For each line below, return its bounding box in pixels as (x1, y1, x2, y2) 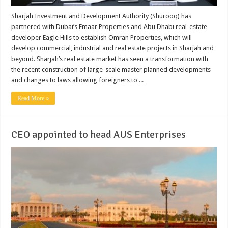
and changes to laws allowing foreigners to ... (11, 76, 144, 84)
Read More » (17, 95, 49, 102)
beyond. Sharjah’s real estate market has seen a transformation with (11, 55, 209, 63)
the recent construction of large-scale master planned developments (11, 66, 211, 74)
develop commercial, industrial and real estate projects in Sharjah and (11, 44, 214, 52)
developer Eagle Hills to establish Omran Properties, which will (11, 34, 192, 42)
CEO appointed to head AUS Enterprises (11, 128, 186, 141)
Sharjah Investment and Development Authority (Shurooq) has (11, 12, 192, 20)
